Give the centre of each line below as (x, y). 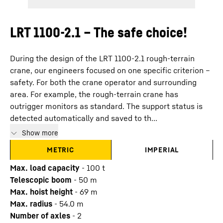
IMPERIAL (162, 150)
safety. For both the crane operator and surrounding (103, 82)
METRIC (60, 150)
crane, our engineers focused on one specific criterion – (110, 70)
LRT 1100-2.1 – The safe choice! (99, 32)
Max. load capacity (45, 168)
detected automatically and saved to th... (84, 118)
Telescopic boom (41, 180)
